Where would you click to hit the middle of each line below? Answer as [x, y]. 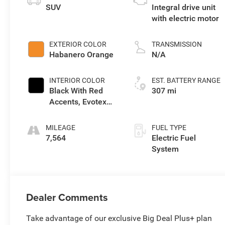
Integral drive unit [184, 7]
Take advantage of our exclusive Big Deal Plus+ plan [119, 218]
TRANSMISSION [177, 44]
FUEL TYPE [169, 127]
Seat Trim [67, 113]
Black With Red [76, 90]
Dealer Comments [67, 197]
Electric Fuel [174, 138]
